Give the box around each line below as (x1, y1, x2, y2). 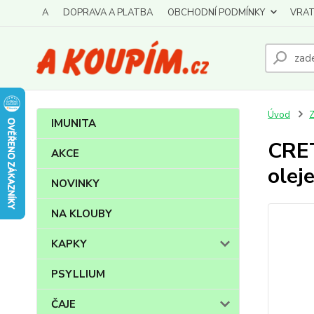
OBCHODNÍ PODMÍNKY (168, 6, 265, 19)
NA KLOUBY (51, 207, 112, 221)
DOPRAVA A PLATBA (63, 6, 153, 19)
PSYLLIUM (51, 267, 105, 281)
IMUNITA (51, 116, 96, 130)
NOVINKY (51, 177, 100, 191)
